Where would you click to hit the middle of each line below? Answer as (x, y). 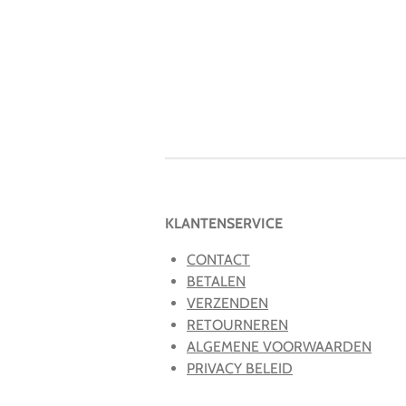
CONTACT (218, 260)
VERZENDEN (227, 304)
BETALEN (216, 282)
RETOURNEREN (237, 325)
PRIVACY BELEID (240, 369)
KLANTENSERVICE (224, 224)
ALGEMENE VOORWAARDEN (279, 347)
